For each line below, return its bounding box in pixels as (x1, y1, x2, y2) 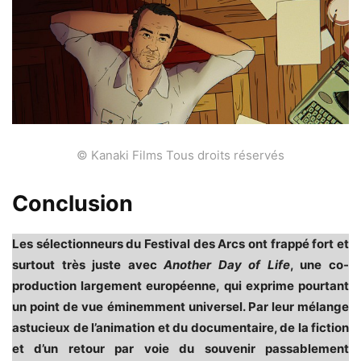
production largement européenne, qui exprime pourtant (12, 278, 349, 294)
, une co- (289, 257, 350, 273)
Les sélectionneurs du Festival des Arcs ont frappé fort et (12, 236, 349, 252)
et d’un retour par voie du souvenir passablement (12, 341, 349, 357)
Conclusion (12, 190, 133, 218)
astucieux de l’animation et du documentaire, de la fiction (12, 320, 349, 336)
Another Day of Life (164, 257, 290, 273)
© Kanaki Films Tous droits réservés (77, 147, 284, 164)
